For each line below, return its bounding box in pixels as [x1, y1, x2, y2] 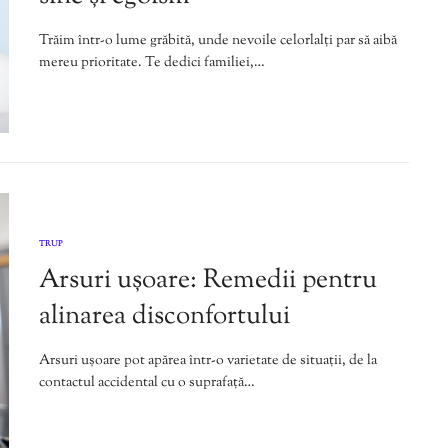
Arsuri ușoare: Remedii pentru [39, 261, 377, 299]
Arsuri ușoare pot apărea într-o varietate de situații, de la [39, 350, 377, 371]
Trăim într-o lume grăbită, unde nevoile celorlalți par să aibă [39, 31, 397, 52]
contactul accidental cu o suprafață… [39, 372, 255, 393]
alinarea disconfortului [39, 297, 290, 335]
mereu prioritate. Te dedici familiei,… [39, 53, 265, 74]
